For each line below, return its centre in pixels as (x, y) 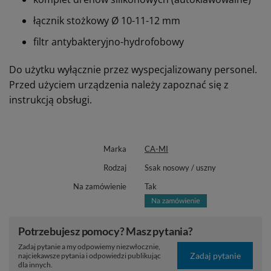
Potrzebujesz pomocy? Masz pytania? (106, 231)
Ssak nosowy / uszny (180, 168)
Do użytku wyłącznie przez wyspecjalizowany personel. (133, 70)
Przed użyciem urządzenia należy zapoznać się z (119, 85)
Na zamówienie (100, 187)
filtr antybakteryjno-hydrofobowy (109, 42)
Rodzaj (115, 168)
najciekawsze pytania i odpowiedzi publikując (90, 256)
